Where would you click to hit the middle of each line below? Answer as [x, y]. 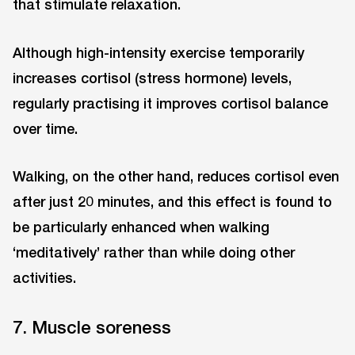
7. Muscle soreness [92, 326]
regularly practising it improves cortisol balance [170, 103]
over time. [45, 128]
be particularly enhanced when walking [141, 227]
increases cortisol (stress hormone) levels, [152, 77]
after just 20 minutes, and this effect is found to [172, 202]
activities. [44, 278]
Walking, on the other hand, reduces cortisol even [176, 176]
